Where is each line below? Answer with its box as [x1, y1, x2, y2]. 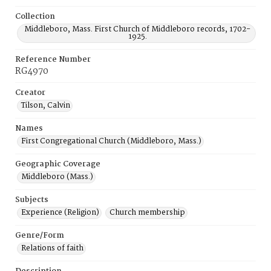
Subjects [15, 194, 48, 206]
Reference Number [15, 53, 91, 66]
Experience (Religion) [21, 206, 99, 219]
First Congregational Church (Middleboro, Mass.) [21, 135, 201, 148]
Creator [15, 87, 45, 99]
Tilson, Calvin [21, 99, 70, 112]
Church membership [109, 206, 185, 219]
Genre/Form [15, 229, 64, 242]
